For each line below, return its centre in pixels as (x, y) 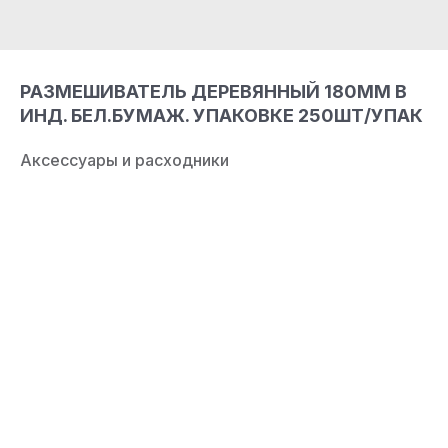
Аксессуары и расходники (124, 160)
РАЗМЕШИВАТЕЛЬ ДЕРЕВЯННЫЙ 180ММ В (213, 91)
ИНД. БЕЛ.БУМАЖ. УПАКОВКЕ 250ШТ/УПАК (221, 115)
